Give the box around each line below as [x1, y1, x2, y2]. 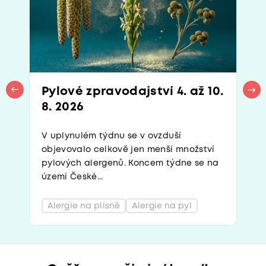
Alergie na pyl [132, 202, 192, 210]
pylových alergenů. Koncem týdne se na [42, 160, 219, 167]
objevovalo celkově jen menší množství [42, 146, 215, 153]
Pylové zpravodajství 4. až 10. [42, 86, 224, 97]
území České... [42, 173, 103, 180]
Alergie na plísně [47, 202, 121, 210]
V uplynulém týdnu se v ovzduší [42, 132, 182, 140]
